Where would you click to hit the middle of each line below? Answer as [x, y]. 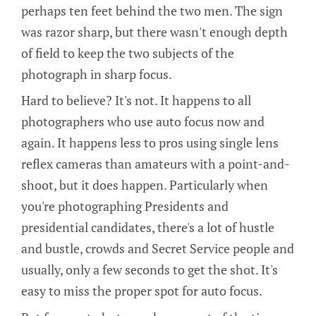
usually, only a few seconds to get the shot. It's [150, 270]
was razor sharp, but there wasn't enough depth [154, 31]
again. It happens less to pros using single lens [150, 143]
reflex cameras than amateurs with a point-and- [156, 164]
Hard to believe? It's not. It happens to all [136, 101]
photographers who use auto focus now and [143, 122]
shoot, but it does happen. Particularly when [145, 185]
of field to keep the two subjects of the [128, 53]
